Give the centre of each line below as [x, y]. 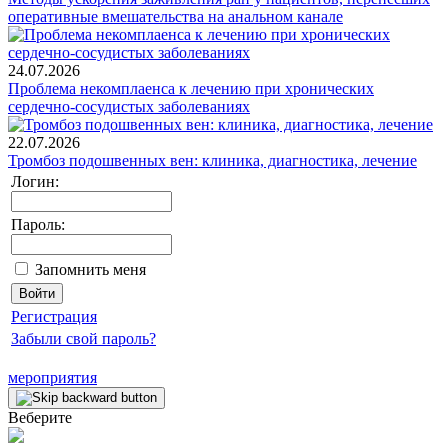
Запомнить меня [90, 269]
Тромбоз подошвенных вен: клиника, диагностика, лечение [212, 160]
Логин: [35, 181]
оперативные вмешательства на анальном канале [175, 16]
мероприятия [52, 377]
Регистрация [54, 316]
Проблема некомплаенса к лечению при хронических [191, 88]
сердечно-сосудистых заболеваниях [129, 106]
